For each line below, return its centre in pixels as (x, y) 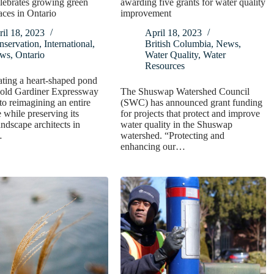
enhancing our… (153, 147)
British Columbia (178, 44)
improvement (146, 13)
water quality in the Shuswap (177, 125)
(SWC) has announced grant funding (192, 103)
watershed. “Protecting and (173, 136)
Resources (165, 66)
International (68, 44)
